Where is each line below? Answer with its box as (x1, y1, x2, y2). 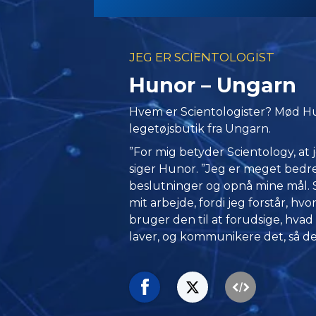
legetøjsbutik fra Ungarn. (129, 121, 272, 135)
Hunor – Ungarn (129, 72, 297, 97)
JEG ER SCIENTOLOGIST (129, 49, 275, 64)
